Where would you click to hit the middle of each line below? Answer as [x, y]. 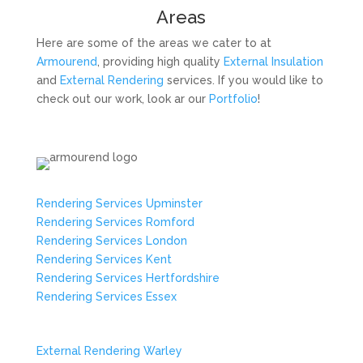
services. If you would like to [243, 80]
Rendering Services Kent [104, 259]
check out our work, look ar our [122, 99]
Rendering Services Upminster [119, 203]
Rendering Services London [111, 241]
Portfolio [233, 99]
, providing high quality [160, 62]
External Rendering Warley [109, 351]
